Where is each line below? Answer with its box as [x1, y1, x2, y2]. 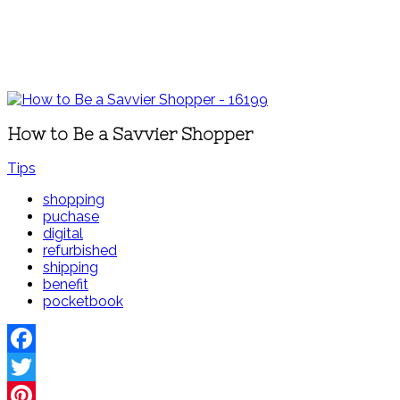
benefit [43, 276, 88, 294]
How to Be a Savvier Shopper [7, 124, 253, 144]
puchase [43, 208, 99, 226]
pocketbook [43, 293, 123, 311]
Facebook [7, 358, 73, 376]
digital [43, 225, 83, 243]
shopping [43, 191, 104, 209]
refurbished [43, 242, 117, 260]
